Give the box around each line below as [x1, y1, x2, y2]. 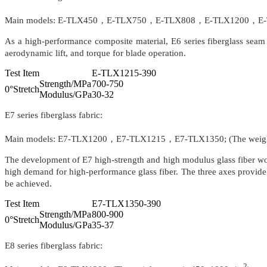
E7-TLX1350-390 [92, 198, 161, 209]
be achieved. [5, 179, 52, 189]
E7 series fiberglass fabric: [5, 110, 103, 120]
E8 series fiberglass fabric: [5, 241, 103, 251]
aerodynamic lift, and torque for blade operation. [5, 48, 186, 58]
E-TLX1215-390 [92, 68, 156, 79]
